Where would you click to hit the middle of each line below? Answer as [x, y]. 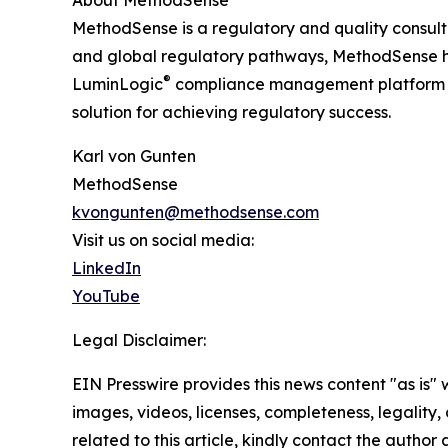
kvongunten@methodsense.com [195, 211]
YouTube [106, 295]
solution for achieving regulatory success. [231, 111]
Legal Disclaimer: [139, 339]
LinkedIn [106, 267]
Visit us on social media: [163, 239]
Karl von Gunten [134, 155]
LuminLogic [117, 83]
